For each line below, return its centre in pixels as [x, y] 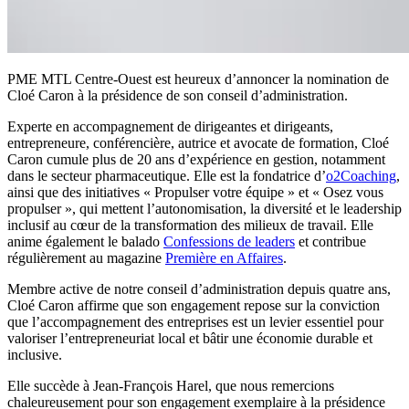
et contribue [330, 241]
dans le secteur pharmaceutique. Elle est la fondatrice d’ [167, 175]
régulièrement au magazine [86, 257]
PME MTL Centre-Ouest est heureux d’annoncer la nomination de [198, 79]
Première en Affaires [224, 257]
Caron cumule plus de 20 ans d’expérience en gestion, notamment [196, 159]
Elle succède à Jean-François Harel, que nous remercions [171, 385]
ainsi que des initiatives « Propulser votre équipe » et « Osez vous [195, 192]
